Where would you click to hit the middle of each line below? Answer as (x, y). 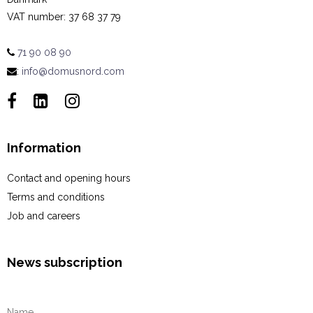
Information (44, 148)
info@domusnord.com (73, 72)
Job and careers (44, 216)
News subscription (65, 262)
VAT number (35, 17)
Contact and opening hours (69, 178)
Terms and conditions (56, 197)
